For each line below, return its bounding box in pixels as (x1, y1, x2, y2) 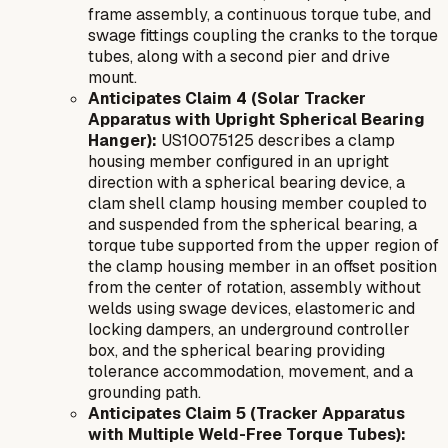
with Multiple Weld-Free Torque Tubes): (88, 423, 406, 445)
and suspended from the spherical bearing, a (88, 213, 417, 235)
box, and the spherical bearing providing (88, 339, 385, 361)
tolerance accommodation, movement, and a (88, 360, 413, 382)
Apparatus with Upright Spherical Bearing (88, 108, 425, 130)
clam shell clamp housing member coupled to (88, 192, 427, 214)
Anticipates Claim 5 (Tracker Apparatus (88, 402, 405, 424)
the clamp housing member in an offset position (88, 255, 437, 277)
